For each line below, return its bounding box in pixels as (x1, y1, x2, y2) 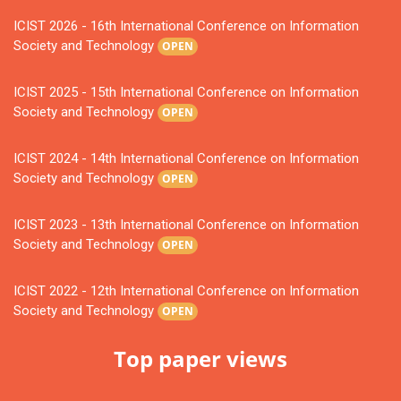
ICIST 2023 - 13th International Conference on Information (13, 217, 359, 234)
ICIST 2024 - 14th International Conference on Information (13, 150, 359, 167)
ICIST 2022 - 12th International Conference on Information (13, 283, 359, 300)
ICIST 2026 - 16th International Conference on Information (13, 18, 359, 34)
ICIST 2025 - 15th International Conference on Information (13, 84, 359, 101)
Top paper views (114, 344, 287, 374)
